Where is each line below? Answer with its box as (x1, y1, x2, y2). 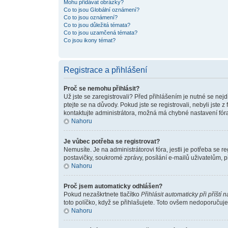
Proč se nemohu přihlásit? (63, 85, 139, 92)
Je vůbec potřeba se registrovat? (63, 138, 160, 145)
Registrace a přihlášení (63, 66, 147, 74)
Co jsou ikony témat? (63, 37, 116, 43)
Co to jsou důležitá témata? (63, 22, 130, 28)
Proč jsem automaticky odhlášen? (63, 183, 162, 190)
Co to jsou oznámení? (63, 14, 118, 20)
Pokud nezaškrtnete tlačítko (63, 191, 141, 198)
